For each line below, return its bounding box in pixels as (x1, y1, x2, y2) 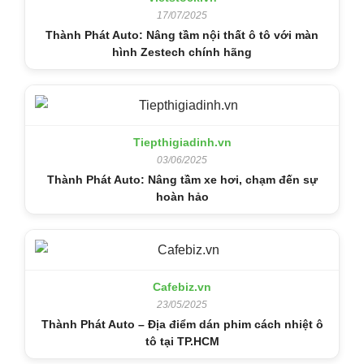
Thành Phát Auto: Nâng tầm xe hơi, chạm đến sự (46, 172, 318, 186)
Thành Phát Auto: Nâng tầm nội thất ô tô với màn (45, 28, 318, 41)
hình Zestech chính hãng (112, 45, 252, 58)
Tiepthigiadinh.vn (132, 135, 232, 149)
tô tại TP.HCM (145, 334, 219, 348)
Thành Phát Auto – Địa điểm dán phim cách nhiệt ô (41, 317, 323, 331)
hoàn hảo (155, 189, 209, 203)
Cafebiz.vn (153, 279, 211, 293)
